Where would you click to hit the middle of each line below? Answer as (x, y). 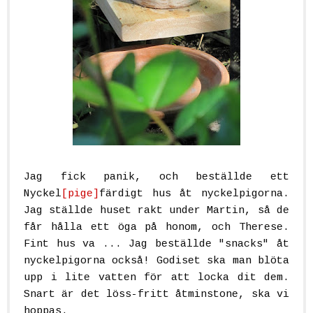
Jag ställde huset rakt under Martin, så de (156, 210)
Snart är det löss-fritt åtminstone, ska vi (156, 294)
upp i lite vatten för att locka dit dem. (156, 277)
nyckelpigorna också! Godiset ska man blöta (156, 261)
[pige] (80, 194)
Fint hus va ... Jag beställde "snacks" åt (156, 244)
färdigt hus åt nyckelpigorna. (194, 194)
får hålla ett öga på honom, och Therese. (156, 227)
